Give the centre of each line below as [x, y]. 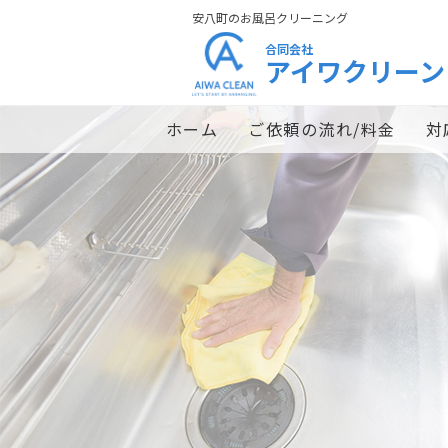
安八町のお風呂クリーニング [270, 17]
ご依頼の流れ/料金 [322, 129]
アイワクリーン [354, 70]
